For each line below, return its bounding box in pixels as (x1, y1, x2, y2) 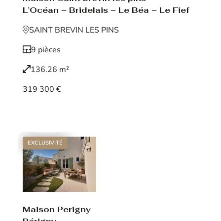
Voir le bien (23, 103, 63, 114)
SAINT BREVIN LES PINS (29, 24, 119, 36)
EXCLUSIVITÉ (28, 139, 63, 147)
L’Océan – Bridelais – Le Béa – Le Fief (23, 4, 189, 15)
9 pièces (31, 44, 61, 55)
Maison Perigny (23, 204, 91, 215)
